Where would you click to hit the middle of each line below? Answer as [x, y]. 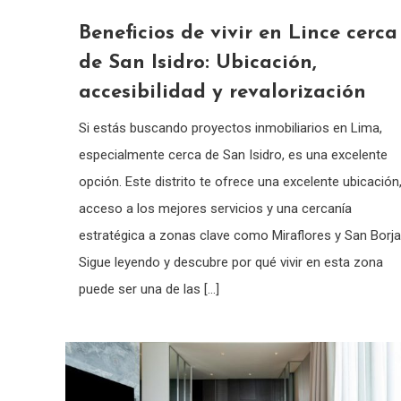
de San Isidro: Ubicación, [197, 63]
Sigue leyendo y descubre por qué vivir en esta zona [230, 262]
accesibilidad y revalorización [222, 92]
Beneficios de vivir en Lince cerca [238, 33]
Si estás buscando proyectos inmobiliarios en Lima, [230, 128]
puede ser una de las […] [149, 289]
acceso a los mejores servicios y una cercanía [215, 208]
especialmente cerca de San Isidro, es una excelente [233, 154]
